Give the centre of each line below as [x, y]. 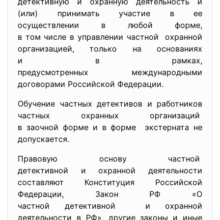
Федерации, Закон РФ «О [110, 194]
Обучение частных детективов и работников [110, 104]
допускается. [43, 139]
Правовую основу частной [110, 159]
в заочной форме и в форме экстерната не [110, 127]
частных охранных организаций [110, 115]
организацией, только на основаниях [110, 49]
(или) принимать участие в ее [110, 13]
